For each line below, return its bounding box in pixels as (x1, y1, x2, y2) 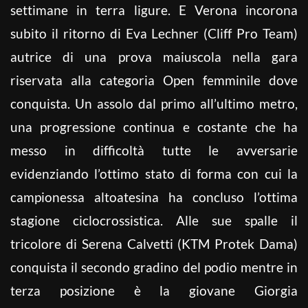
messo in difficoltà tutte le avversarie (10, 142, 298, 158)
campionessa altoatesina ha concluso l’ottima (10, 188, 298, 205)
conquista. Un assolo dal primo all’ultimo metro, (10, 95, 298, 111)
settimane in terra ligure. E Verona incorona (10, 1, 298, 18)
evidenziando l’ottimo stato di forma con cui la (10, 165, 298, 181)
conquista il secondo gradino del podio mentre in (10, 258, 298, 275)
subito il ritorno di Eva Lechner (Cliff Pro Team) (10, 25, 298, 41)
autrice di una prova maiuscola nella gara (10, 48, 298, 65)
